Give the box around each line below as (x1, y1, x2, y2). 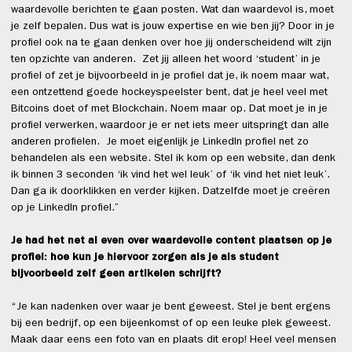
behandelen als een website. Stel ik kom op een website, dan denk (11, 153, 335, 165)
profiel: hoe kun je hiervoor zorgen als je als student (11, 252, 279, 264)
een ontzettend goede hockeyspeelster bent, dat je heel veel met (11, 87, 328, 99)
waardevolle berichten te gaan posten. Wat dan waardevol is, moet (11, 5, 334, 16)
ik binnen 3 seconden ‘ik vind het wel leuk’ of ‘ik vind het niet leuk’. (11, 170, 330, 181)
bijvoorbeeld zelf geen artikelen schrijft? (11, 269, 221, 280)
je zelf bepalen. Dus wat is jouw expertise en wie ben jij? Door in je (11, 21, 335, 33)
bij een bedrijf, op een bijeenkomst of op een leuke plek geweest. (11, 318, 331, 330)
